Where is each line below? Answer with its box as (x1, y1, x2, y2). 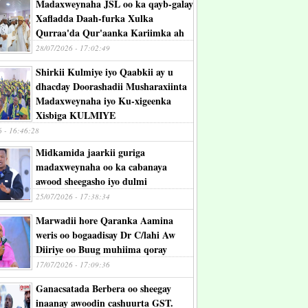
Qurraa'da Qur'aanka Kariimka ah (36, 25, 184, 40)
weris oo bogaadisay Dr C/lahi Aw (36, 228, 175, 242)
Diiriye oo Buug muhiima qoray (36, 242, 167, 256)
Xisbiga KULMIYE (36, 108, 115, 122)
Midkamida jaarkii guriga (36, 145, 145, 159)
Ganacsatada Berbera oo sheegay (36, 281, 171, 296)
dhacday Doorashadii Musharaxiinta (36, 79, 187, 93)
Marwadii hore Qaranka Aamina (36, 213, 173, 228)
